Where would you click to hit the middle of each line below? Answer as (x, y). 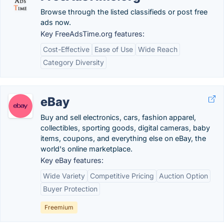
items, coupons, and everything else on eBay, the (123, 138)
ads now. (56, 22)
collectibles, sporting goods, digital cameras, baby (125, 128)
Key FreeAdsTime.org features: (92, 34)
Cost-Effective (66, 49)
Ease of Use (114, 49)
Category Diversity (73, 62)
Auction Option (183, 176)
